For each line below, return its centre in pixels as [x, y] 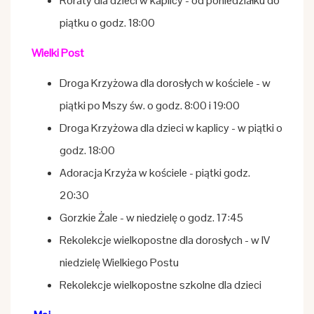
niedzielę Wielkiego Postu [120, 262]
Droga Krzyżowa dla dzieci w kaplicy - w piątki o [171, 128]
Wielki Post [59, 53]
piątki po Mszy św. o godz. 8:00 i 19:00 [151, 105]
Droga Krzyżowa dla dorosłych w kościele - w [165, 83]
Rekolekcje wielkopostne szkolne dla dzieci [163, 285]
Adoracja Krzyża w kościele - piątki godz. [155, 173]
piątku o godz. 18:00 [107, 23]
